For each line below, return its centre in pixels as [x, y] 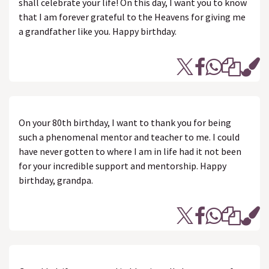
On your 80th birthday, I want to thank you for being [125, 122]
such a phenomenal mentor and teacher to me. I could [129, 137]
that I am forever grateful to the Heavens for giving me [132, 17]
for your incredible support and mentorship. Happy [122, 166]
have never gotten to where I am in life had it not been [130, 151]
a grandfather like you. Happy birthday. [98, 31]
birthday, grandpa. [56, 180]
